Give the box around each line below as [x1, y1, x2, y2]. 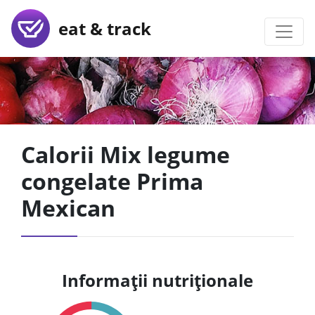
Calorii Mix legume [21, 139, 230, 169]
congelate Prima [21, 166, 203, 196]
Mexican [21, 193, 115, 223]
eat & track [50, 16, 151, 40]
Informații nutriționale [62, 269, 253, 292]
